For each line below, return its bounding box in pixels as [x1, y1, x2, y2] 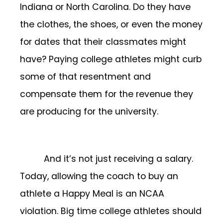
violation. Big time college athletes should [20, 205, 202, 218]
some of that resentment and [20, 71, 151, 83]
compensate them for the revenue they [20, 88, 193, 101]
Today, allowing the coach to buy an [20, 170, 178, 183]
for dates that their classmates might [20, 36, 186, 48]
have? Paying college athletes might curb [20, 53, 202, 66]
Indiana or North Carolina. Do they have [20, 1, 191, 13]
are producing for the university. [20, 106, 158, 118]
